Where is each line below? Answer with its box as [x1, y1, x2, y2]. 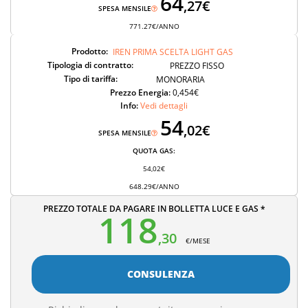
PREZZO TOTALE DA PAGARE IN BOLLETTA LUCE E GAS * [43, 202, 265, 214]
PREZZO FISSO [169, 59, 224, 71]
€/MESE [185, 235, 210, 245]
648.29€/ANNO [129, 181, 179, 191]
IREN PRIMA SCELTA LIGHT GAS [113, 45, 234, 58]
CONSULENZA [127, 267, 195, 280]
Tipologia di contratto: [47, 58, 134, 71]
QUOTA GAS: [133, 145, 175, 155]
